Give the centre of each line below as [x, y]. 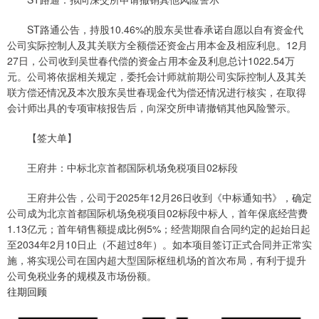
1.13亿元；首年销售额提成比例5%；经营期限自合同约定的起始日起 [159, 229]
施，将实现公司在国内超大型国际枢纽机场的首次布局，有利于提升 [157, 260]
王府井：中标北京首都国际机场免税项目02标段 [122, 168]
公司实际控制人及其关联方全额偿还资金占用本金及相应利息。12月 [157, 45]
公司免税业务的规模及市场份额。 [82, 276]
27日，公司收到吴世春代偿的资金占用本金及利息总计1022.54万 [151, 61]
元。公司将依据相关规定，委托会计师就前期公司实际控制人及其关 [157, 77]
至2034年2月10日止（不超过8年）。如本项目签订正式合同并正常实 [159, 245]
